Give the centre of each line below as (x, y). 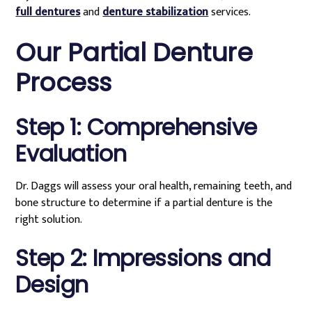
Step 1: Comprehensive (136, 127)
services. (230, 12)
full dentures (48, 12)
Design (52, 284)
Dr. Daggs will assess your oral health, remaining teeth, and (154, 186)
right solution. (49, 220)
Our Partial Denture (134, 53)
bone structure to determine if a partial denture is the (144, 203)
